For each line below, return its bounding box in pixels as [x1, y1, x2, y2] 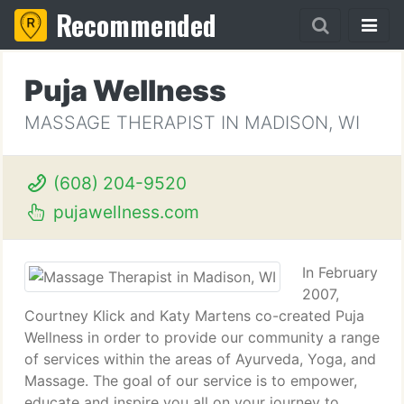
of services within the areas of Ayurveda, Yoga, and [24, 350, 376, 368]
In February [302, 263, 378, 281]
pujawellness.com [48, 201, 199, 223]
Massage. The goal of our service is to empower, [24, 372, 357, 390]
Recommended [56, 5, 216, 45]
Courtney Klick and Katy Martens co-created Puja [24, 307, 364, 325]
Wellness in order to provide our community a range [24, 328, 380, 346]
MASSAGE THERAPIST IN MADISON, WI [24, 112, 360, 133]
